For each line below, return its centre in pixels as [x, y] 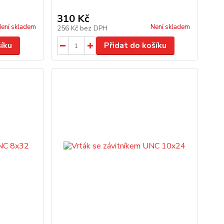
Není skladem [170, 27]
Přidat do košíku [135, 45]
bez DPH [93, 28]
